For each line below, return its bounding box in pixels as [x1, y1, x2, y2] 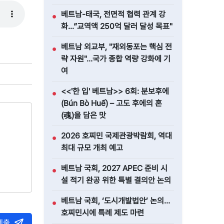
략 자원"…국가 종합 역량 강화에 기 [61, 54, 170, 63]
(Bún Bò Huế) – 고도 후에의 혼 [61, 98, 162, 108]
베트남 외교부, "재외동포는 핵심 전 [61, 42, 172, 51]
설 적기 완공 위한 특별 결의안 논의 [61, 175, 171, 185]
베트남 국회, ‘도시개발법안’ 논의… [61, 196, 170, 205]
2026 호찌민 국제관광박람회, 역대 [61, 131, 172, 140]
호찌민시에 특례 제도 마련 [61, 208, 144, 217]
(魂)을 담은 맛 [61, 110, 106, 120]
